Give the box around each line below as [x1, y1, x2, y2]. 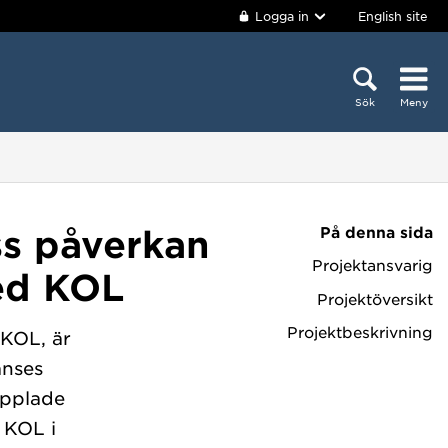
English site [358, 8, 428, 24]
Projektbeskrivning [287, 321, 433, 341]
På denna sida [320, 222, 433, 241]
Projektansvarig [312, 255, 433, 275]
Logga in [255, 8, 309, 24]
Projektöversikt [317, 288, 433, 308]
